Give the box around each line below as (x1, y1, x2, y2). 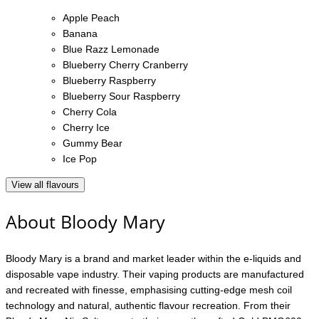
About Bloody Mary (6, 209, 165, 234)
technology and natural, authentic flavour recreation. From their (6, 299, 291, 311)
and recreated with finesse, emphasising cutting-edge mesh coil (6, 283, 292, 296)
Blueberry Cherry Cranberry (63, 58, 188, 70)
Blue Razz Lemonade (63, 43, 159, 55)
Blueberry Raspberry (63, 74, 156, 86)
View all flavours (11, 179, 79, 190)
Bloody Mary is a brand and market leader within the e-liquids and (6, 252, 301, 264)
